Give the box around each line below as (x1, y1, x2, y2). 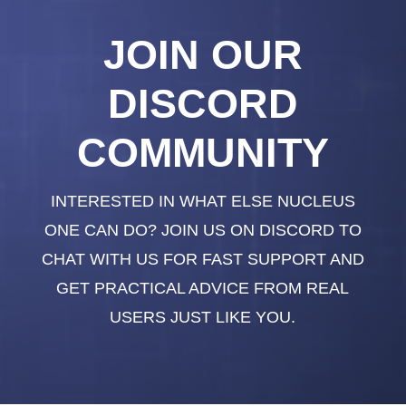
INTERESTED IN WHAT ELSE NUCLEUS (50, 191, 355, 210)
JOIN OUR (102, 31, 303, 78)
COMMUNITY (76, 129, 329, 176)
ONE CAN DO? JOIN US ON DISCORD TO (43, 220, 362, 239)
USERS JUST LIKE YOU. (110, 307, 296, 326)
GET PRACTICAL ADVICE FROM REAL (56, 278, 350, 297)
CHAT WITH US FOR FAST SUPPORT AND (41, 249, 364, 268)
